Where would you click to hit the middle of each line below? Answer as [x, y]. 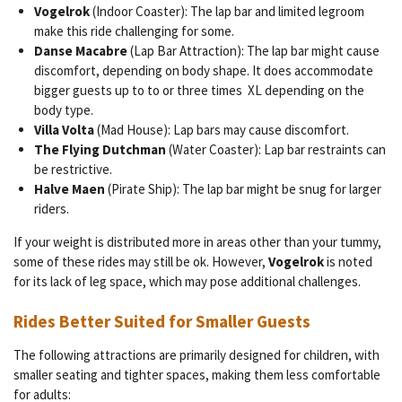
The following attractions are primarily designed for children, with [197, 355]
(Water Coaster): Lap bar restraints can [275, 149]
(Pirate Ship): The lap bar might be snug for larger [243, 188]
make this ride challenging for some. [134, 31]
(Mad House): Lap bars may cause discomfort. [221, 129]
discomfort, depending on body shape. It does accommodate [203, 70]
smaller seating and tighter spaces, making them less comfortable [197, 375]
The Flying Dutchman [100, 149]
